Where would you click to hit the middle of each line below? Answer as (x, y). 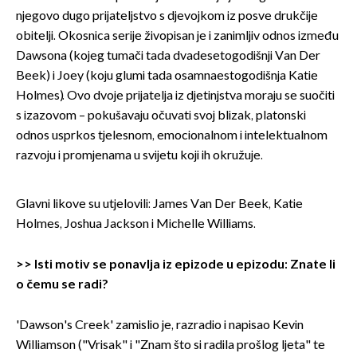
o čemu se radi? (62, 284)
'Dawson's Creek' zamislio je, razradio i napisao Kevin (160, 325)
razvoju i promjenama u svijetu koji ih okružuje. (139, 155)
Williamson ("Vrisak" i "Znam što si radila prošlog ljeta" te (171, 345)
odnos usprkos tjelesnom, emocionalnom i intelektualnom (172, 135)
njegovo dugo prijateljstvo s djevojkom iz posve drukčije (167, 16)
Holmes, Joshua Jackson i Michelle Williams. (136, 224)
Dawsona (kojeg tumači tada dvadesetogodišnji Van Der (168, 56)
